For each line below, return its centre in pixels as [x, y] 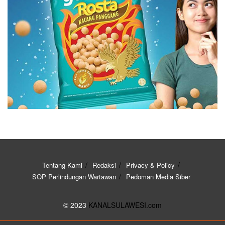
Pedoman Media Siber [158, 177]
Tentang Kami [62, 165]
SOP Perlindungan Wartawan [74, 177]
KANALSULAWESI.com [125, 205]
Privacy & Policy [150, 165]
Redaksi [104, 165]
